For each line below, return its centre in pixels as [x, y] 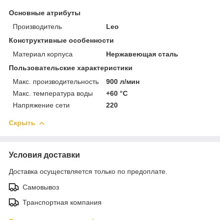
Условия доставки [44, 155]
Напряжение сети [41, 105]
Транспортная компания [62, 202]
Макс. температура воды [53, 93]
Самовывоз [41, 187]
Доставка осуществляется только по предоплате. [88, 171]
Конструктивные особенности [61, 40]
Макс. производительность [56, 81]
